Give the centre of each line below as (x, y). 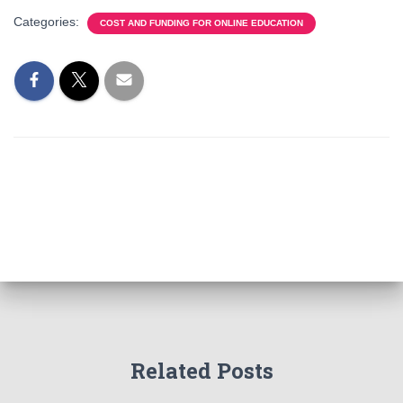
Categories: (48, 22)
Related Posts (201, 371)
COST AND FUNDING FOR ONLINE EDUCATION (201, 23)
